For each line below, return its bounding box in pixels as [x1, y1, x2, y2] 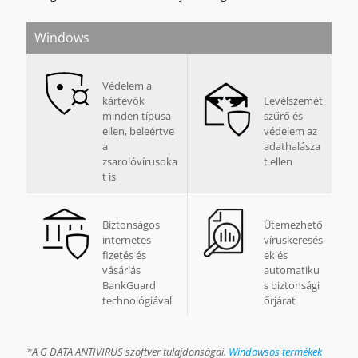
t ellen [264, 154, 292, 169]
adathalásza [264, 139, 320, 153]
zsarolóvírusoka [102, 154, 177, 169]
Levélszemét [264, 93, 323, 108]
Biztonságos [102, 217, 160, 232]
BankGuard [102, 278, 156, 292]
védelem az [264, 124, 317, 138]
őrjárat [264, 293, 296, 308]
